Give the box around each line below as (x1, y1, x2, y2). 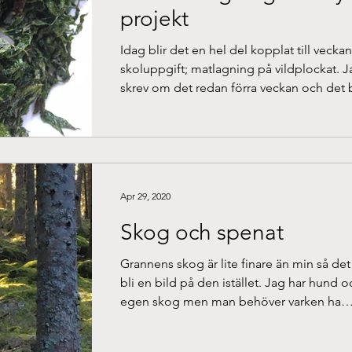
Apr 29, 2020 (120, 189, 170, 202)
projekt (120, 5, 189, 31)
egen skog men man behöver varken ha (120, 294, 341, 309)
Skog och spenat (120, 219, 284, 245)
